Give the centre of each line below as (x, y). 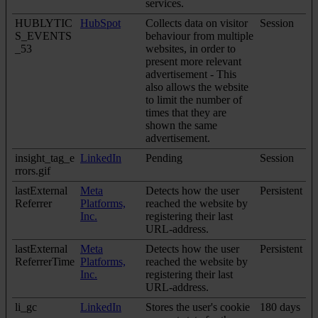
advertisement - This (191, 74)
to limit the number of (194, 99)
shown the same (181, 125)
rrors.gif (33, 170)
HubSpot (100, 23)
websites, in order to (191, 48)
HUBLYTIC (44, 23)
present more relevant (193, 61)
